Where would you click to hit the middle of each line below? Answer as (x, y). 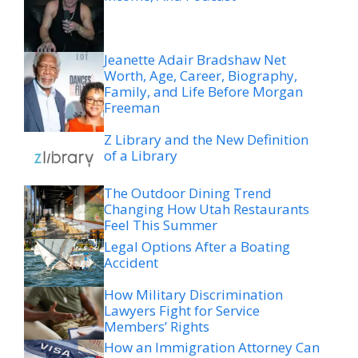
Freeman (132, 108)
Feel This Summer (161, 225)
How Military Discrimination (193, 294)
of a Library (141, 156)
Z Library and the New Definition (206, 140)
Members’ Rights (157, 326)
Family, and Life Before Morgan (203, 92)
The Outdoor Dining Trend (188, 193)
